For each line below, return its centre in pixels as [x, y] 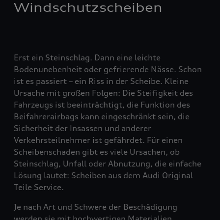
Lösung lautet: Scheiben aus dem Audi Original [103, 175]
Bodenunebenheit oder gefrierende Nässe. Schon [108, 69]
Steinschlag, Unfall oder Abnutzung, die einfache [108, 164]
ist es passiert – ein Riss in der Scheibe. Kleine [101, 81]
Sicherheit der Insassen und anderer [82, 128]
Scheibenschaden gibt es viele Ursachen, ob [97, 152]
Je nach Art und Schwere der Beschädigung [96, 207]
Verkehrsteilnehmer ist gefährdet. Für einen [98, 140]
